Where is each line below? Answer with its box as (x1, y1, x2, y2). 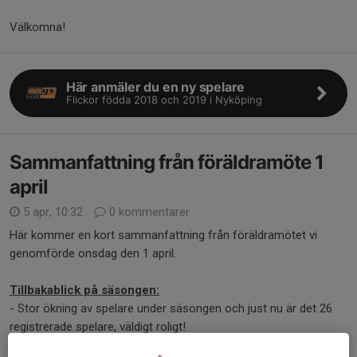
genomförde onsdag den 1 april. (10, 245, 179, 261)
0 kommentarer (106, 204, 190, 219)
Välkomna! (10, 19, 65, 34)
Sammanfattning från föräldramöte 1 (10, 150, 324, 174)
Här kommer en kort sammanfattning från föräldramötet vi (10, 227, 317, 242)
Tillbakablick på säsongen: (10, 282, 159, 297)
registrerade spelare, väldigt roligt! (10, 319, 189, 334)
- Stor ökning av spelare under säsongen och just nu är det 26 (10, 300, 332, 316)
